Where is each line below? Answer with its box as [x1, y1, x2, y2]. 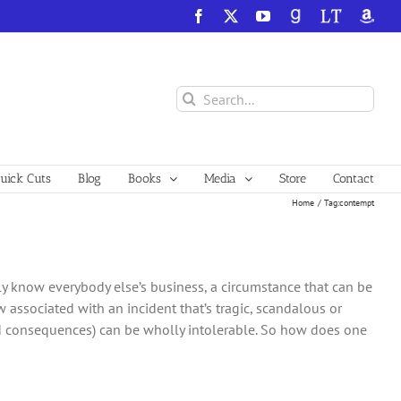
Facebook [205, 8, 260, 22]
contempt [339, 196, 374, 209]
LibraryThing [320, 8, 396, 22]
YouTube [269, 8, 321, 22]
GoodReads [287, 8, 354, 22]
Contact [333, 171, 374, 186]
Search [175, 87, 217, 105]
